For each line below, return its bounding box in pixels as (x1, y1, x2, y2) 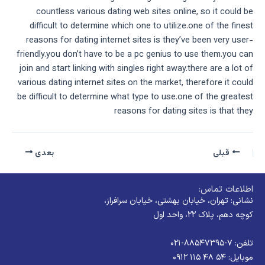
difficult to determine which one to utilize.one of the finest (30, 20, 253, 34)
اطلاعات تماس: (199, 182, 253, 196)
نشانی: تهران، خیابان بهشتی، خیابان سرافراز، (104, 194, 253, 207)
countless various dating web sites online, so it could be (36, 5, 253, 20)
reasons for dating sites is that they (114, 105, 253, 119)
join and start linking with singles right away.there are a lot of (20, 62, 253, 76)
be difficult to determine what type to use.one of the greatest (17, 91, 253, 105)
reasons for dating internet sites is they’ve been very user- (26, 34, 253, 48)
